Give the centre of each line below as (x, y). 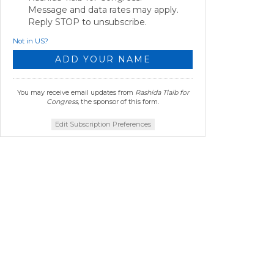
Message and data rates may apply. (103, 10)
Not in (24, 41)
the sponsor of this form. (119, 102)
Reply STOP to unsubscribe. (87, 22)
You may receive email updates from (76, 93)
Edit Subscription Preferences (103, 124)
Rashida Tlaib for (162, 93)
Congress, (63, 102)
